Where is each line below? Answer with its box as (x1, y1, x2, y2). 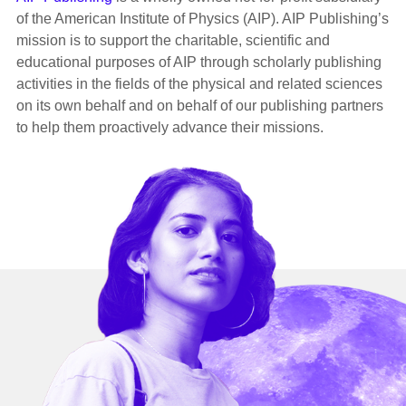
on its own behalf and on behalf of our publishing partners (15, 98, 383, 114)
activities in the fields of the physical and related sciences (15, 76, 382, 92)
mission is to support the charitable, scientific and (15, 33, 330, 49)
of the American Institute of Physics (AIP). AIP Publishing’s (15, 11, 389, 27)
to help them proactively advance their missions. (15, 120, 324, 136)
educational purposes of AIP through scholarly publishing (15, 54, 382, 71)
